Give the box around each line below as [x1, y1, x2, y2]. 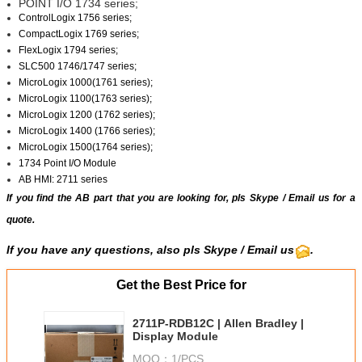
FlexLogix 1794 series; [19, 44, 118, 57]
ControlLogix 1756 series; [19, 12, 132, 24]
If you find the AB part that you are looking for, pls [6, 192, 250, 204]
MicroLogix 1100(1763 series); [19, 93, 152, 105]
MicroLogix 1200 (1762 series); [19, 109, 155, 121]
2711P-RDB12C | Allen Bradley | [133, 317, 304, 330]
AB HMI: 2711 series [19, 174, 107, 186]
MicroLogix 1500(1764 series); [19, 141, 153, 154]
